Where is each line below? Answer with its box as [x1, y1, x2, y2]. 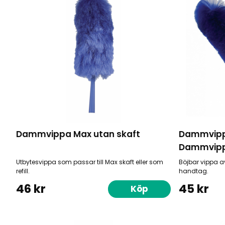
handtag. [178, 166, 208, 175]
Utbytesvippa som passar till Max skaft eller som [16, 157, 164, 166]
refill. [16, 166, 30, 175]
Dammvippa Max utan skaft [16, 128, 141, 140]
